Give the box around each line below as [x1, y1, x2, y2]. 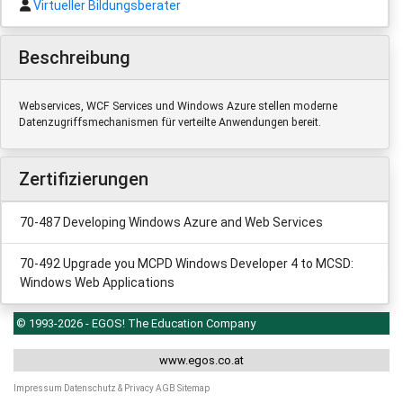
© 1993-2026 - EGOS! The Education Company [16, 316, 255, 330]
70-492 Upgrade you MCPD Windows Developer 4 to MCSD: [20, 255, 354, 271]
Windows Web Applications [20, 274, 175, 290]
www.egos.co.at [159, 353, 244, 367]
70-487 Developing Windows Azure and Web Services [20, 214, 323, 229]
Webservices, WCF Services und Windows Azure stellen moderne [19, 99, 337, 112]
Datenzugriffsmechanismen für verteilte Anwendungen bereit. [19, 115, 321, 129]
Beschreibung [19, 46, 130, 68]
